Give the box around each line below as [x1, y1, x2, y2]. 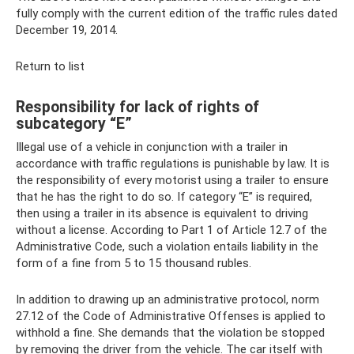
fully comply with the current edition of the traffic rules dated [16, 6, 337, 21]
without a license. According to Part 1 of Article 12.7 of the [16, 223, 327, 238]
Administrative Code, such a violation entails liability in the [16, 239, 318, 254]
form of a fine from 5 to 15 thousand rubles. [16, 256, 251, 271]
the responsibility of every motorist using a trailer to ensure [16, 173, 329, 188]
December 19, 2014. [16, 23, 118, 38]
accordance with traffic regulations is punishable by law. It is [16, 156, 330, 171]
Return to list [16, 59, 85, 74]
